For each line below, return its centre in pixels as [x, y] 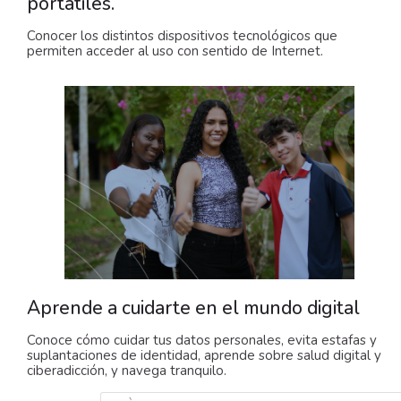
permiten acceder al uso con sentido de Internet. [175, 51]
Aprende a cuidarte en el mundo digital [193, 308]
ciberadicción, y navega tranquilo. [127, 371]
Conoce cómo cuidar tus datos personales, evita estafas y [202, 341]
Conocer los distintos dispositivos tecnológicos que [182, 36]
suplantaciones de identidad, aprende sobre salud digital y [204, 356]
